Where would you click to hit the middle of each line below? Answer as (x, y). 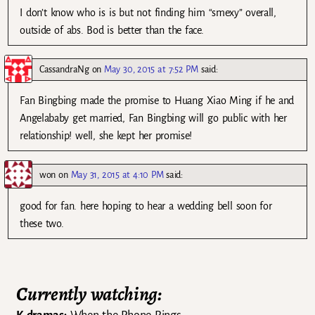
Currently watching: (89, 294)
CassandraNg (64, 70)
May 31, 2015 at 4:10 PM (117, 175)
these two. (42, 224)
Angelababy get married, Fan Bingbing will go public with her (153, 118)
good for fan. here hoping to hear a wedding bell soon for (146, 206)
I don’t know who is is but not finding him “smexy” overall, (148, 13)
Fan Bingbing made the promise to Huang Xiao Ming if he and (157, 101)
